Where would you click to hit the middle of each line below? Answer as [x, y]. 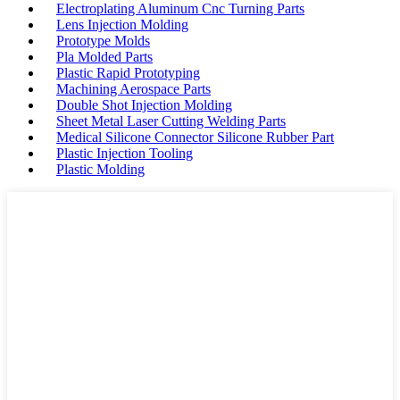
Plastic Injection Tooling [125, 154]
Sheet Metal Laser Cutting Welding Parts [171, 121]
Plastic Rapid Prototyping [128, 73]
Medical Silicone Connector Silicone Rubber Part [195, 137]
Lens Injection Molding [122, 25]
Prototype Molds [103, 41]
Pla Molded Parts [104, 57]
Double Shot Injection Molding [144, 105]
